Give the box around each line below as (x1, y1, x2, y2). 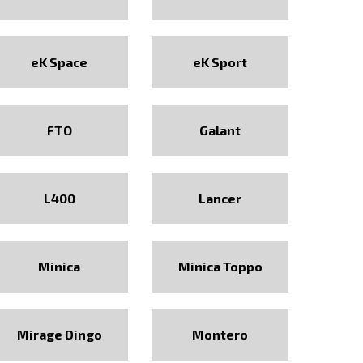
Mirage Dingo (16, 327, 102, 342)
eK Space (31, 54, 88, 70)
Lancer (199, 190, 242, 206)
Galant (199, 122, 241, 138)
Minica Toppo (177, 258, 263, 274)
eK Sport (193, 54, 248, 70)
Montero (192, 327, 249, 342)
